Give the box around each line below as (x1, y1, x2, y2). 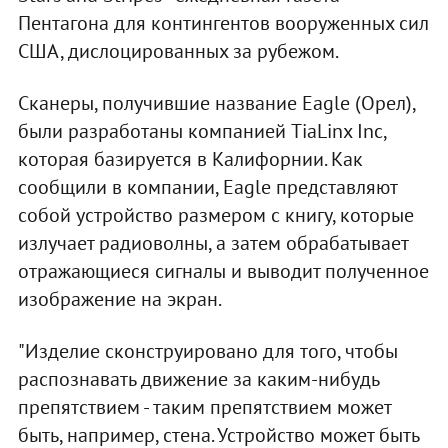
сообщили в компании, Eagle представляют (17, 173, 397, 200)
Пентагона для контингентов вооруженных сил (17, 9, 429, 36)
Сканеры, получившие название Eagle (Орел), (17, 89, 415, 116)
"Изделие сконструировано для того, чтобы (17, 337, 398, 364)
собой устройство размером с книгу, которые (17, 201, 414, 228)
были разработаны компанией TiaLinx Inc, (17, 117, 386, 144)
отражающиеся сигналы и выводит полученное (17, 257, 429, 284)
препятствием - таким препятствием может (17, 393, 391, 420)
